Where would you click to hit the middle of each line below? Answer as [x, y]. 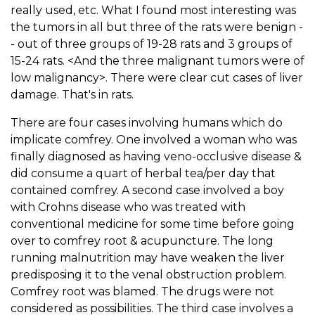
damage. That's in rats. [72, 94]
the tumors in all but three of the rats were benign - [157, 27]
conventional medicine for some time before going [153, 224]
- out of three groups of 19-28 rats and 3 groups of [152, 44]
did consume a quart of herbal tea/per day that [143, 173]
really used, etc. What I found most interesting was [153, 10]
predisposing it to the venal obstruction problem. [148, 274]
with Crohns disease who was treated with [128, 207]
